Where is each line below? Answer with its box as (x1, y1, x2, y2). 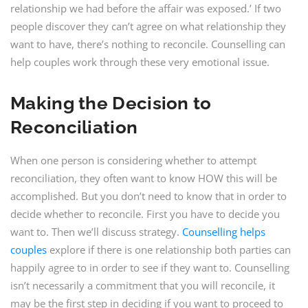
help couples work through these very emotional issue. (10, 55, 269, 69)
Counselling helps (182, 225, 265, 239)
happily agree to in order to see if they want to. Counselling (10, 261, 289, 274)
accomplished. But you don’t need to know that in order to (10, 189, 287, 203)
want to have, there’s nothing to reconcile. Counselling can (10, 37, 285, 51)
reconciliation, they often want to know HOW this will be (10, 171, 277, 185)
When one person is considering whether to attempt (10, 153, 256, 167)
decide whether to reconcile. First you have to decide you (10, 207, 280, 221)
